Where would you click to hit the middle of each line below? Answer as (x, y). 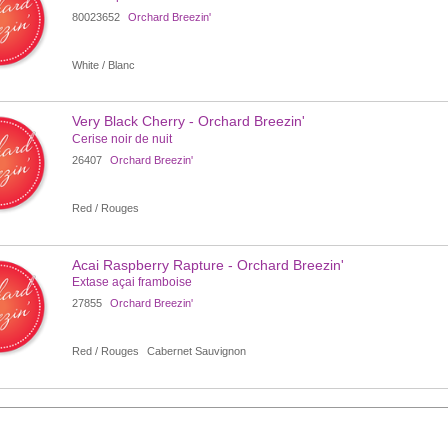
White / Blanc (103, 64)
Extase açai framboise (131, 282)
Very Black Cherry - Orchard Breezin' (188, 121)
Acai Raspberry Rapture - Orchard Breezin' (207, 264)
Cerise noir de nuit (121, 138)
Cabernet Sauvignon (196, 351)
